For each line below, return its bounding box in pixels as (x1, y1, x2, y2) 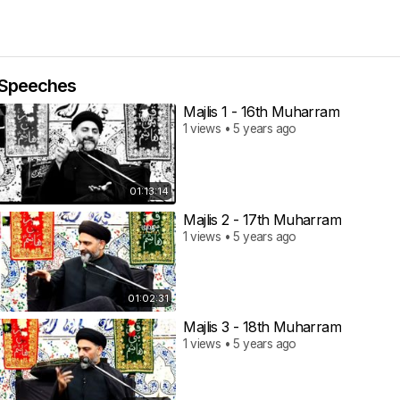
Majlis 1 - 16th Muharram (183, 103, 339, 121)
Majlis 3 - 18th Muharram (183, 318, 341, 336)
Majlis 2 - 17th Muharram (183, 210, 341, 229)
